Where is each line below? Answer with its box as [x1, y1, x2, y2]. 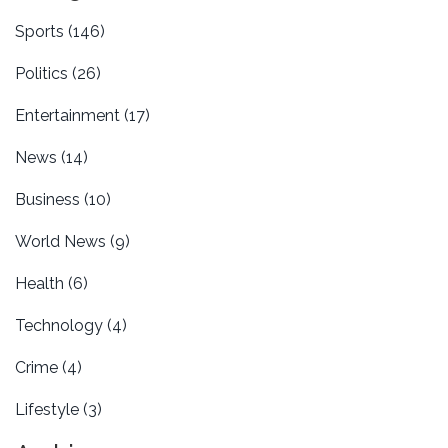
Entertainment [15, 106, 124, 126]
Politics [15, 64, 72, 84]
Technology [15, 316, 107, 336]
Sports [15, 22, 68, 42]
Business [15, 190, 84, 210]
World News [15, 232, 110, 252]
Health [15, 274, 68, 294]
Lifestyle [15, 400, 83, 420]
